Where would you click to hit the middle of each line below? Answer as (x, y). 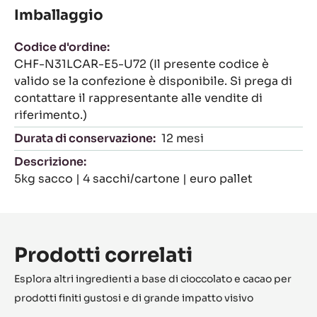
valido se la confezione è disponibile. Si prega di (153, 81)
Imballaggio (59, 16)
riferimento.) (51, 115)
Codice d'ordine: (62, 47)
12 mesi (183, 139)
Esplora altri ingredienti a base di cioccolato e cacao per (153, 279)
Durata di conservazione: (85, 139)
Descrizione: (50, 162)
